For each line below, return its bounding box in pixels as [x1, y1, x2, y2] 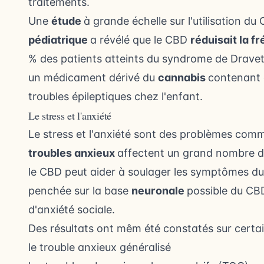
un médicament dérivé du [28, 71, 158, 84]
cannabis [158, 71, 208, 84]
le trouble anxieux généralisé [28, 241, 171, 254]
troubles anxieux [28, 147, 117, 160]
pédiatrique [28, 34, 90, 47]
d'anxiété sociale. [28, 203, 115, 216]
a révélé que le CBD [90, 34, 190, 47]
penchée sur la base [28, 184, 131, 197]
